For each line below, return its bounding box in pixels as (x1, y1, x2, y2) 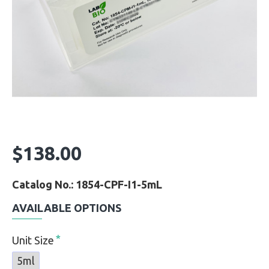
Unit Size (12, 234, 54, 246)
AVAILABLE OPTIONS (12, 202, 121, 214)
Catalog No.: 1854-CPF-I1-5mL (12, 178, 162, 190)
